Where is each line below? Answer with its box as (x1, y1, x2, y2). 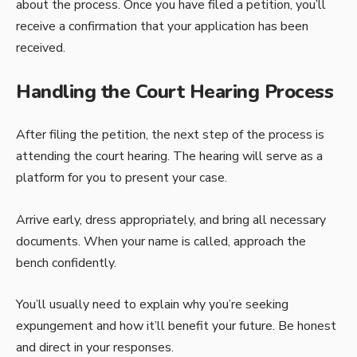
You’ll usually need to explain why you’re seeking (16, 296, 288, 314)
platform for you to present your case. (16, 169, 227, 187)
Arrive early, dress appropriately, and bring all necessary (16, 210, 326, 229)
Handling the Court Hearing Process (16, 78, 333, 104)
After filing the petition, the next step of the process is (16, 126, 324, 144)
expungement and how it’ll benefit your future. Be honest (16, 317, 336, 335)
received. (16, 39, 65, 57)
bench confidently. (16, 253, 116, 272)
